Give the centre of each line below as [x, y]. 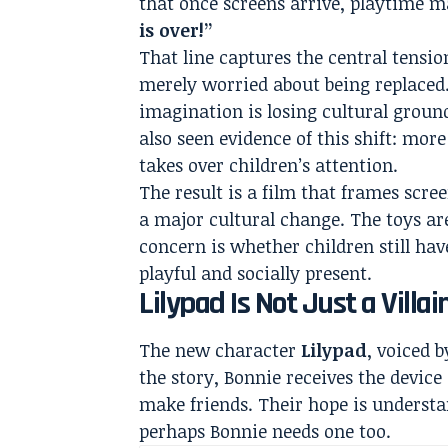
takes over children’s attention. [269, 165]
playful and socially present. [256, 273]
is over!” [176, 30]
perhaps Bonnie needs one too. [265, 431]
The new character [220, 350]
